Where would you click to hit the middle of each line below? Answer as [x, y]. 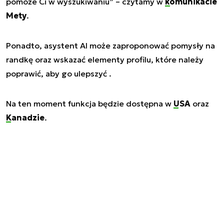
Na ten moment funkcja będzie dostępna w [90, 103]
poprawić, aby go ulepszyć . [59, 73]
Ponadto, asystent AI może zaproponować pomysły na [110, 45]
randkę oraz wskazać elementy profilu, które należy [105, 59]
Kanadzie [25, 117]
